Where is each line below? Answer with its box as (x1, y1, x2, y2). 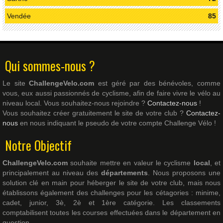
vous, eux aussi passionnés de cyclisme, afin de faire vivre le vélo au (2, 89, 221, 98)
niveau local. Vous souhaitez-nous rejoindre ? (2, 99, 147, 108)
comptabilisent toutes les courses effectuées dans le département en (2, 209, 221, 217)
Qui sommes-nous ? (5, 56, 95, 75)
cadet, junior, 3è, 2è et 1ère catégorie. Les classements (2, 199, 221, 207)
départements (101, 169, 148, 177)
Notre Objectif (5, 136, 72, 155)
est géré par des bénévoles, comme (94, 79, 221, 88)
